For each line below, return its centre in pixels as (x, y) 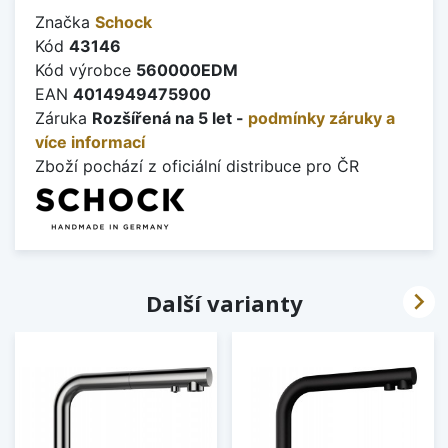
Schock (123, 21)
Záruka (63, 117)
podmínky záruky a (321, 117)
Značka (65, 21)
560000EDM (187, 69)
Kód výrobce (85, 69)
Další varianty (224, 302)
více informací (90, 141)
